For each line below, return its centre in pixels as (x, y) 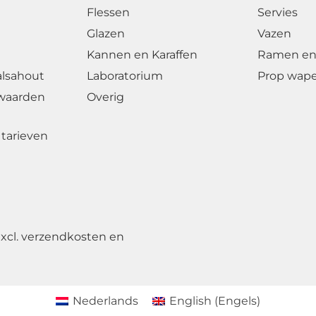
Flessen (108, 12)
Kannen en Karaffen (142, 54)
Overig (105, 97)
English (191, 300)
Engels (238, 300)
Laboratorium (125, 75)
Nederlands (105, 300)
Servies (278, 12)
